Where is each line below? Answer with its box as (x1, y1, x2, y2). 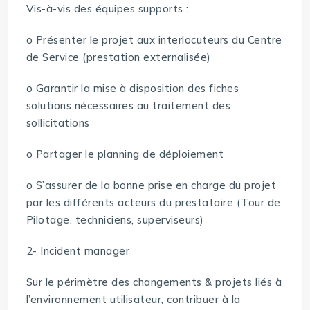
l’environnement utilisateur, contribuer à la (26, 293, 241, 307)
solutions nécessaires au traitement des (26, 99, 231, 113)
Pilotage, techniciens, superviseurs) (26, 213, 204, 227)
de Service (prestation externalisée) (26, 51, 211, 64)
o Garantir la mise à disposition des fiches (26, 82, 239, 95)
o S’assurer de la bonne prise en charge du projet (26, 179, 277, 192)
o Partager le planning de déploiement (26, 147, 224, 161)
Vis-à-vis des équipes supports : (26, 2, 189, 16)
